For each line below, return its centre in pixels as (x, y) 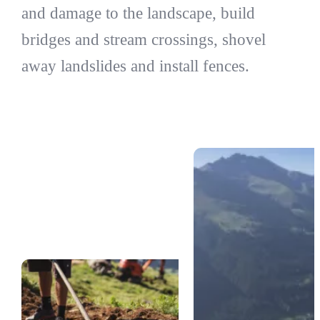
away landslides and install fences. (135, 66)
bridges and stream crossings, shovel (143, 39)
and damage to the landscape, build (138, 13)
